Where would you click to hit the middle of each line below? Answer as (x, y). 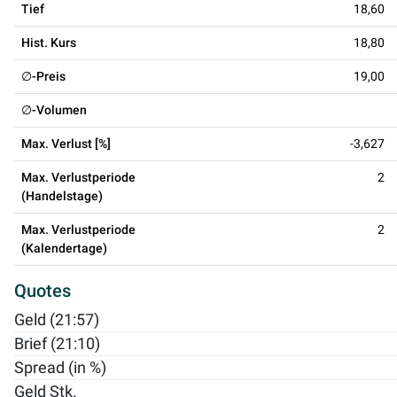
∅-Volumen (54, 109)
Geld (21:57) (57, 319)
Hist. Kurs (49, 42)
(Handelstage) (62, 195)
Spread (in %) (60, 367)
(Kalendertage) (64, 248)
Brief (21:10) (57, 343)
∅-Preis (43, 76)
